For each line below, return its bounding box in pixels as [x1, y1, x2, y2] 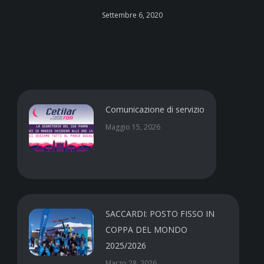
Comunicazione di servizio [105, 104, 205, 115]
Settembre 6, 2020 [101, 10, 163, 21]
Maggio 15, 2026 [105, 122, 161, 133]
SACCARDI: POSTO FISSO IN [105, 208, 215, 220]
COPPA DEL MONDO [105, 224, 188, 236]
